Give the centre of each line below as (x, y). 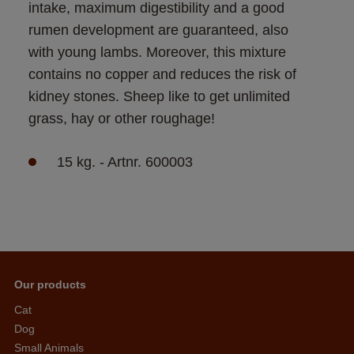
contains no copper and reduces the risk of (164, 74)
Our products (50, 285)
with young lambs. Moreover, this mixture (159, 52)
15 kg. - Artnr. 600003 (125, 162)
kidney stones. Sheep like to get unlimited (161, 96)
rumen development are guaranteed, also (160, 30)
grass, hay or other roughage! (124, 118)
